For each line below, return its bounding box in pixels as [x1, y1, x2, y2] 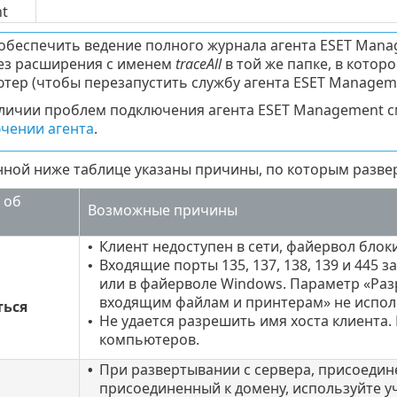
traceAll [175, 54, 222, 74]
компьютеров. [98, 330, 199, 350]
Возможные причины [87, 200, 237, 221]
